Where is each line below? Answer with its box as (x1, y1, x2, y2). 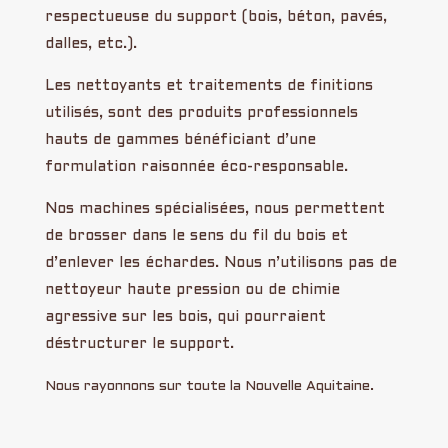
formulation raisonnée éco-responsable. (44, 159, 348, 174)
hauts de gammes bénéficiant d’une (44, 132, 316, 147)
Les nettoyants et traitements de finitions (44, 78, 373, 93)
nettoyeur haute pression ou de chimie (44, 282, 340, 297)
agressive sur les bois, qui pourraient (44, 309, 326, 324)
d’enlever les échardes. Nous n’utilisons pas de (44, 255, 397, 270)
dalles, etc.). (44, 36, 137, 51)
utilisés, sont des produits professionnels (44, 105, 358, 120)
